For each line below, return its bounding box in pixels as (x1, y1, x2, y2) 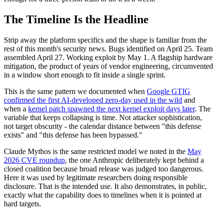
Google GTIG (147, 87, 190, 96)
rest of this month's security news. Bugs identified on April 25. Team (4, 45, 213, 53)
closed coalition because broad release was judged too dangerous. (4, 165, 203, 173)
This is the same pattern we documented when (4, 87, 147, 96)
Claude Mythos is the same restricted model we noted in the (4, 147, 187, 156)
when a (4, 105, 28, 113)
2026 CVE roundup (4, 156, 65, 165)
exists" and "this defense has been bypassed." (4, 131, 142, 139)
